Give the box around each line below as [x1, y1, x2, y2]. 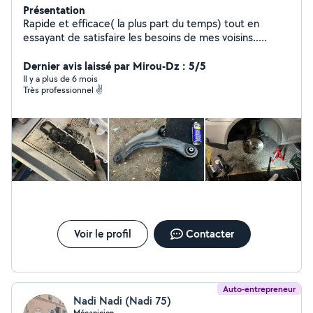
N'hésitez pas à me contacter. [23, 44, 166, 59]
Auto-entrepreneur [223, 283, 296, 295]
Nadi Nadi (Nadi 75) [73, 293, 171, 308]
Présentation [23, 2, 85, 17]
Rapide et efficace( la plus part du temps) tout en [23, 16, 259, 31]
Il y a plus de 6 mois [23, 73, 98, 85]
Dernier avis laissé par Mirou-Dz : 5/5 [23, 58, 206, 73]
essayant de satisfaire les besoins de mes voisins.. [23, 30, 259, 45]
